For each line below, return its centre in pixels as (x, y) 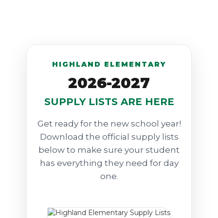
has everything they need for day (109, 163)
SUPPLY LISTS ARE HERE (109, 102)
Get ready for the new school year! (109, 124)
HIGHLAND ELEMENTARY (109, 64)
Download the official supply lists (109, 137)
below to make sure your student (109, 150)
